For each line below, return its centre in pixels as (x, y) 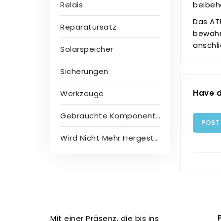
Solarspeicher (87, 49)
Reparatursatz (89, 27)
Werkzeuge (82, 93)
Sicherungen (84, 71)
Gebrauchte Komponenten (108, 116)
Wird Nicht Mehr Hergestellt (107, 138)
